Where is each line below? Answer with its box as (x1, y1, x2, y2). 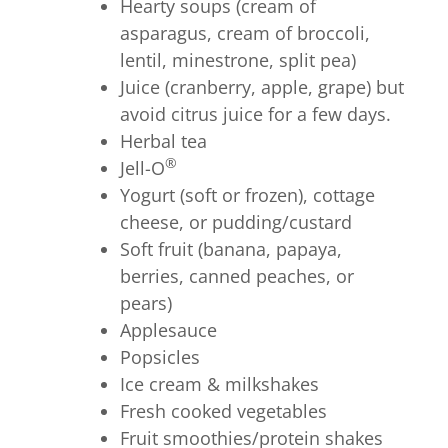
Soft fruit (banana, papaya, (120, 237, 342, 261)
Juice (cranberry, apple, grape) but (120, 75, 404, 99)
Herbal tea (120, 129, 207, 153)
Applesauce (120, 318, 217, 342)
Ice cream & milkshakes (120, 372, 319, 396)
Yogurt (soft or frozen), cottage (120, 183, 375, 207)
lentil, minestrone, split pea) (120, 48, 356, 72)
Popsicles (120, 345, 200, 369)
